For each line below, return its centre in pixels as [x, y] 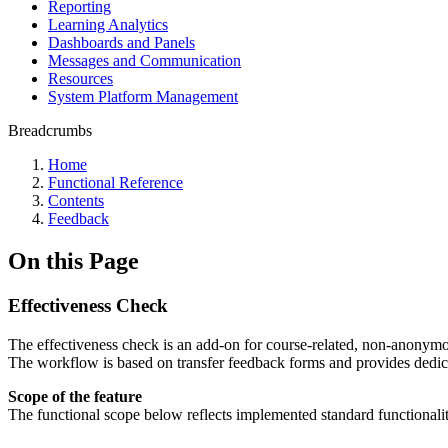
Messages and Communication [144, 60]
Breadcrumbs [50, 130]
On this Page [73, 260]
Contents [76, 200]
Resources [80, 78]
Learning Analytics [108, 24]
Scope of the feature [75, 396]
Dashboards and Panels [121, 42]
